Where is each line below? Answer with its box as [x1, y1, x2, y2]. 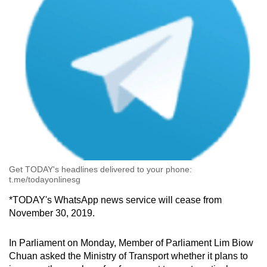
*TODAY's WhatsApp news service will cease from [9, 195, 222, 206]
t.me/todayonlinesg [9, 175, 80, 185]
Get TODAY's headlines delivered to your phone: [9, 164, 192, 175]
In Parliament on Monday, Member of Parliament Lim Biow [9, 238, 253, 249]
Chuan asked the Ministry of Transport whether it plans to [9, 251, 248, 262]
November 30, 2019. [9, 208, 95, 219]
